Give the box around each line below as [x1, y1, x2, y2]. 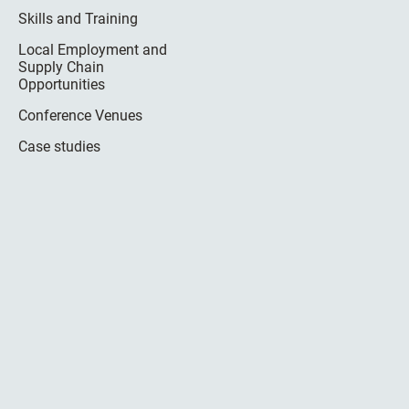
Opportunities [18, 76, 105, 93]
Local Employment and [18, 41, 167, 58]
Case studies [18, 138, 100, 155]
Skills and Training [18, 10, 138, 27]
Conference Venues [18, 107, 142, 124]
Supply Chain [18, 58, 104, 76]
